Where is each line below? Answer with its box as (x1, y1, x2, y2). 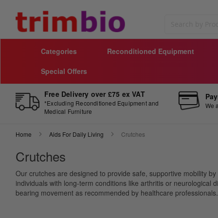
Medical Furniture (44, 107, 92, 115)
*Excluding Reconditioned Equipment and (44, 99, 159, 107)
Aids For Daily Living (49, 130, 104, 138)
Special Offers (41, 66, 87, 76)
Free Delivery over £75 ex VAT (44, 89, 145, 99)
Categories (41, 46, 77, 56)
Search (163, 27, 185, 37)
